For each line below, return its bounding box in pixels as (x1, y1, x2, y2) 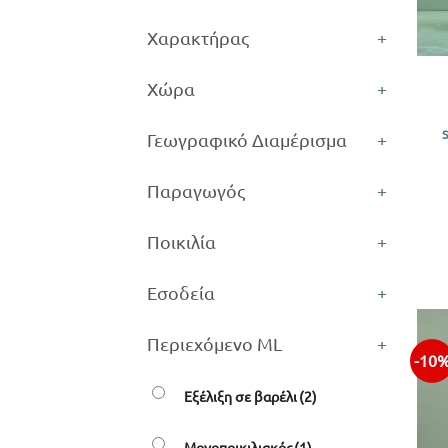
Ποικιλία (147, 230, 216, 252)
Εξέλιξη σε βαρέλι (184, 386, 297, 405)
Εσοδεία (147, 281, 215, 303)
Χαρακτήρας (147, 26, 249, 48)
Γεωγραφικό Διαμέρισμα (147, 128, 347, 150)
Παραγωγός (147, 179, 245, 201)
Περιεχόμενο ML (147, 332, 282, 354)
